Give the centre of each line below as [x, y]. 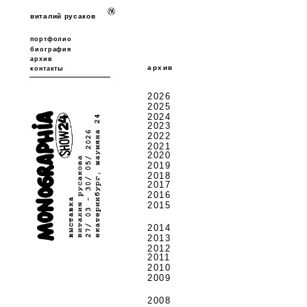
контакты [47, 69]
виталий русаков [63, 16]
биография [51, 49]
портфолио [51, 39]
